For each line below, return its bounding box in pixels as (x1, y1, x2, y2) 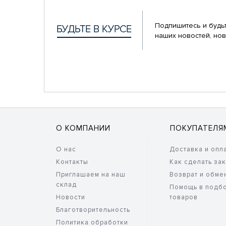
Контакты (56, 158, 89, 166)
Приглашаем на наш (56, 171, 126, 179)
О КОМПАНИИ (56, 124, 111, 133)
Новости (56, 193, 86, 201)
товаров (169, 193, 198, 201)
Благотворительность (56, 206, 131, 214)
